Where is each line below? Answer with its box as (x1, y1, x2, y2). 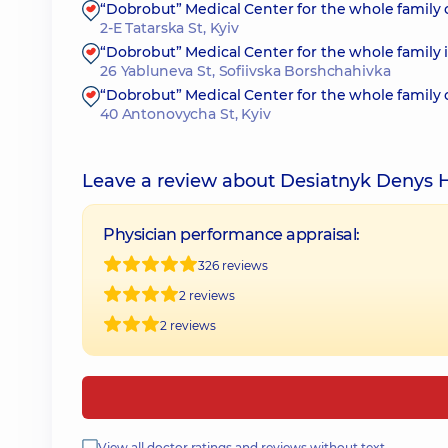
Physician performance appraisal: (103, 225, 360, 244)
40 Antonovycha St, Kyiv (100, 105, 271, 123)
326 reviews (198, 257, 268, 273)
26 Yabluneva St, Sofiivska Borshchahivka (100, 62, 391, 80)
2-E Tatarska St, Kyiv (100, 19, 240, 37)
